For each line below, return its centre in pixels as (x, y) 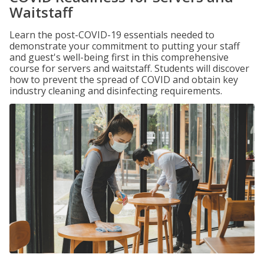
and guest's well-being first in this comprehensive (119, 57)
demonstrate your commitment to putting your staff (125, 46)
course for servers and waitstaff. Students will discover (129, 68)
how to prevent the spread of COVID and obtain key (124, 80)
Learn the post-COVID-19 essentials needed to (112, 35)
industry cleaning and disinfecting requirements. (116, 91)
